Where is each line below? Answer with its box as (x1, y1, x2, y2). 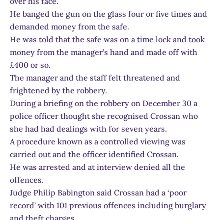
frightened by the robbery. (10, 85, 107, 95)
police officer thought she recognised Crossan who (10, 110, 198, 121)
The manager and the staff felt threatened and (10, 72, 180, 82)
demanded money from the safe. (10, 21, 129, 31)
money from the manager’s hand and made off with (10, 47, 197, 57)
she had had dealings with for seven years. (10, 123, 167, 134)
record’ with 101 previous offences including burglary (10, 200, 206, 210)
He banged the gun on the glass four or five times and (10, 8, 207, 19)
